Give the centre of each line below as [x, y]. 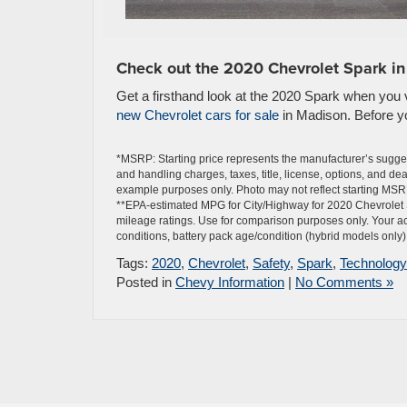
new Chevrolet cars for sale [198, 114]
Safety [271, 263]
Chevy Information [230, 282]
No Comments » [344, 282]
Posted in [146, 282]
